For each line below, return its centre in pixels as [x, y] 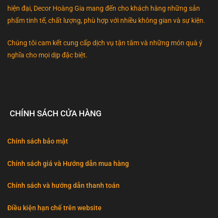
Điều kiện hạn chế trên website [55, 208]
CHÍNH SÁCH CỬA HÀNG [56, 113]
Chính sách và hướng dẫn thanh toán [64, 186]
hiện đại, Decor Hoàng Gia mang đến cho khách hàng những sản [104, 8]
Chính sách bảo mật [38, 141]
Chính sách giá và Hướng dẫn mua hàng [68, 163]
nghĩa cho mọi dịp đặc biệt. [47, 55]
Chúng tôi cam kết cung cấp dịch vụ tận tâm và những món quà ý [105, 43]
